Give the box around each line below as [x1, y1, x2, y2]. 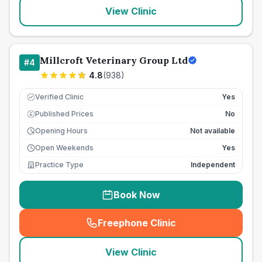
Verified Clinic [35, 92, 84, 101]
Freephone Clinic [98, 217, 176, 229]
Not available [190, 126, 235, 135]
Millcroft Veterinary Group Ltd [40, 54, 188, 66]
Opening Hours [35, 126, 88, 135]
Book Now [113, 189, 160, 201]
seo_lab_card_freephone [133, 223, 250, 235]
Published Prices [35, 109, 94, 118]
